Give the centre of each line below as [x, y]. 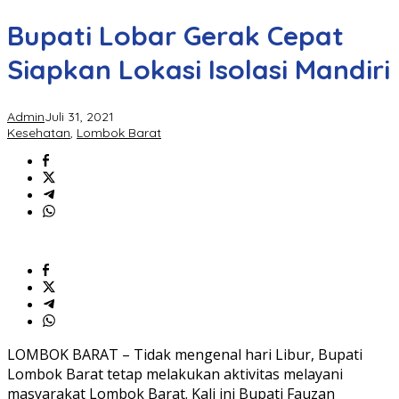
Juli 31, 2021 [79, 117]
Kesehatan [39, 133]
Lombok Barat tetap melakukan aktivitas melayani [175, 375]
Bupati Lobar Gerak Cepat [175, 36]
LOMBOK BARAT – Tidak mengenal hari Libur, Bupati [185, 355]
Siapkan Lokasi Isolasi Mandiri [199, 70]
